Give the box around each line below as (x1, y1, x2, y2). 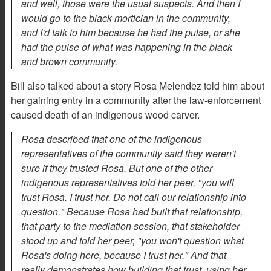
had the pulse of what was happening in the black (21, 40, 232, 54)
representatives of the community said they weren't (21, 146, 236, 161)
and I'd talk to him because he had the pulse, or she (21, 25, 240, 40)
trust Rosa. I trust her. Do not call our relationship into (21, 190, 246, 204)
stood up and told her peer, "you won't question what (21, 233, 244, 248)
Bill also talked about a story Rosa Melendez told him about (11, 79, 264, 93)
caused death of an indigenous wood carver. (11, 108, 204, 122)
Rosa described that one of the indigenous (21, 132, 202, 146)
